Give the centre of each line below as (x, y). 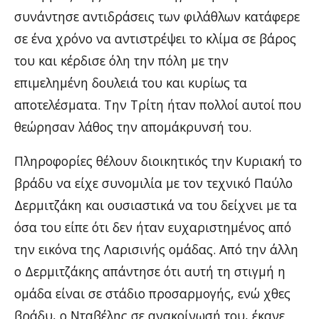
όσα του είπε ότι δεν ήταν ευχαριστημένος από (153, 227)
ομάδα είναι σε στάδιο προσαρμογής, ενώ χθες (152, 293)
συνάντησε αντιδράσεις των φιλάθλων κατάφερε (157, 16)
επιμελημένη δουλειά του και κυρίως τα (131, 82)
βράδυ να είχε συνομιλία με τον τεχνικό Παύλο (153, 183)
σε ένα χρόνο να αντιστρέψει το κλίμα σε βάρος (155, 38)
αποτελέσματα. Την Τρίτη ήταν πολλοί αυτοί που (158, 104)
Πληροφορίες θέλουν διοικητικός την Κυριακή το (158, 161)
